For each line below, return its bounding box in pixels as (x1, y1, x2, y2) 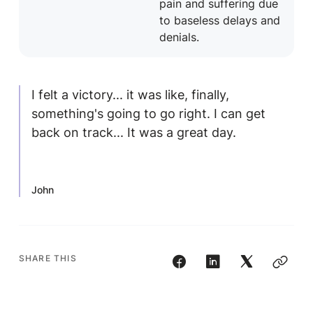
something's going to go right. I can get (31, 106, 265, 122)
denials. (159, 29, 199, 44)
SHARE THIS (18, 253, 77, 264)
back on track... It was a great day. (31, 125, 236, 140)
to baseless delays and (159, 13, 280, 27)
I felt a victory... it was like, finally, (31, 87, 229, 103)
